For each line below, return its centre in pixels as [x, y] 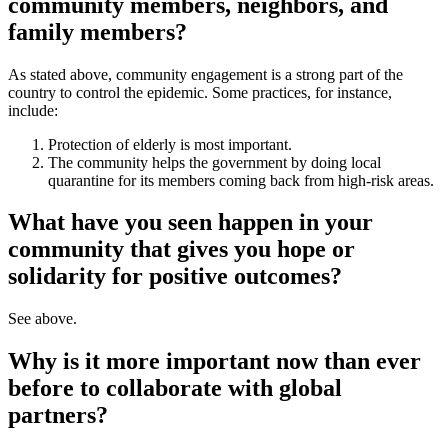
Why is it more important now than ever [214, 361]
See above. [42, 319]
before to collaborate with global [175, 388]
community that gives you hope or [181, 249]
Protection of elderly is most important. [170, 144]
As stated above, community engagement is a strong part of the [205, 74]
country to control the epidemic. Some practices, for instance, [200, 92]
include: [33, 110]
